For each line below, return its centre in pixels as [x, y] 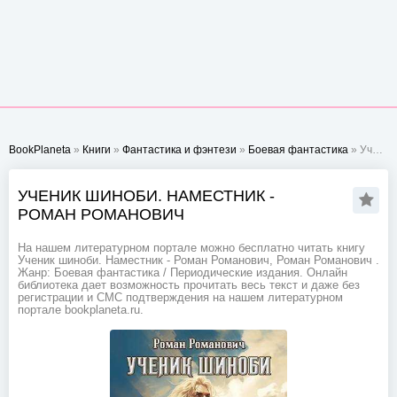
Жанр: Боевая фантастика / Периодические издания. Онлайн [183, 273]
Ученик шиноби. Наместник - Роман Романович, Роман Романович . [198, 261]
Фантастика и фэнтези [179, 150]
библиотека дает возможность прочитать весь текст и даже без [189, 285]
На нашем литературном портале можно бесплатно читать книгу [191, 248]
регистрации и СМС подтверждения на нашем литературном [180, 298]
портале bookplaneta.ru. [81, 310]
